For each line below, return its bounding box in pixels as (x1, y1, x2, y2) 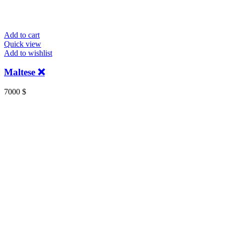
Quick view (4, 39, 41, 48)
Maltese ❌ (4, 67, 45, 78)
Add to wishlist (4, 48, 52, 57)
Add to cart (4, 30, 40, 39)
